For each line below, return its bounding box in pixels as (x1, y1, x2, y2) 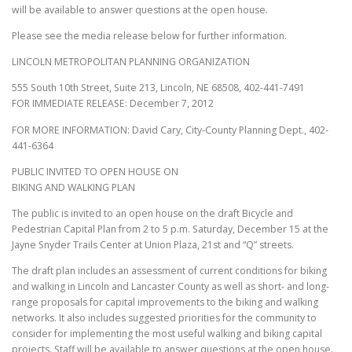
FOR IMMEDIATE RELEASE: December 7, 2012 (12, 97, 214, 111)
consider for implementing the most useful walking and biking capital (12, 326, 322, 340)
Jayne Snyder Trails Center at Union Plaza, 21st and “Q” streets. (12, 237, 294, 251)
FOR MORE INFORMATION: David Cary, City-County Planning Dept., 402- (12, 123, 328, 137)
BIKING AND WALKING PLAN (12, 180, 135, 194)
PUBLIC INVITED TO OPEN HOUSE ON (12, 164, 178, 178)
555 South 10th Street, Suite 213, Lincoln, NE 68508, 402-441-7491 (12, 81, 305, 95)
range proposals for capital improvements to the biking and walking (12, 295, 318, 309)
